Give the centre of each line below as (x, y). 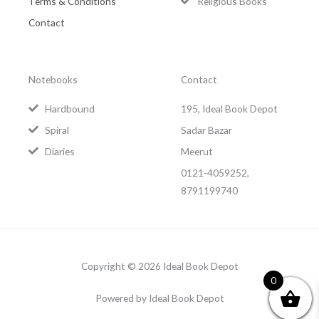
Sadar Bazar (206, 130)
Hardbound (69, 108)
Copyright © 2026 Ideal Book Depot (159, 266)
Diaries (59, 151)
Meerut (197, 151)
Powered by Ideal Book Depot (159, 298)
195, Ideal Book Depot (229, 108)
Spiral (57, 130)
